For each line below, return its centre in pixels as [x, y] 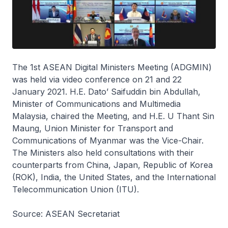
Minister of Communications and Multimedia [96, 104]
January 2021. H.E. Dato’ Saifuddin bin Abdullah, [106, 92]
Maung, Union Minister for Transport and [93, 129]
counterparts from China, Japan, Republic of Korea [112, 165]
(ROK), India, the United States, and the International [114, 177]
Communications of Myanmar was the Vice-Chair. [108, 141]
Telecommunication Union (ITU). [76, 190]
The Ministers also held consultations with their [103, 153]
